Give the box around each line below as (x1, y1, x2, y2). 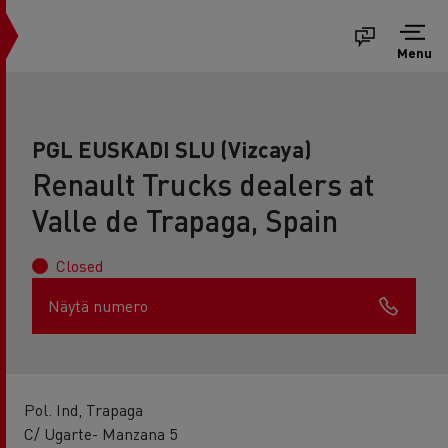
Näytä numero (48, 295, 148, 316)
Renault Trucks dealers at (32, 165, 374, 203)
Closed (56, 255, 103, 276)
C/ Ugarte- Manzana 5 (24, 423, 177, 444)
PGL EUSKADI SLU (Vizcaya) (32, 135, 312, 163)
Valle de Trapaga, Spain (32, 201, 338, 239)
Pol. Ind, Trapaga (24, 399, 143, 420)
